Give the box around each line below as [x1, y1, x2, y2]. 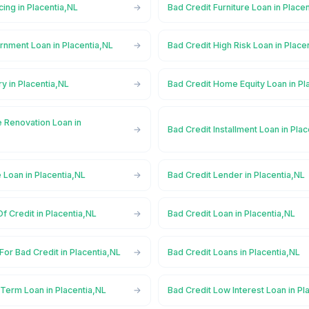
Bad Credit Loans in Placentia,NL [168, 246, 301, 257]
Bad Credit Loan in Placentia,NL [168, 208, 296, 219]
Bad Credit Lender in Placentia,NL [168, 170, 306, 181]
